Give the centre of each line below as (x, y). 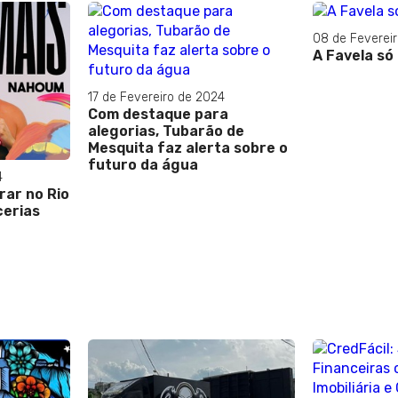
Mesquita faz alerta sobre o (188, 147)
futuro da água (143, 164)
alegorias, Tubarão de (166, 131)
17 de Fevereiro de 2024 (156, 97)
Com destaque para (158, 114)
